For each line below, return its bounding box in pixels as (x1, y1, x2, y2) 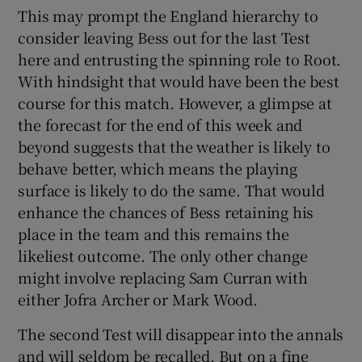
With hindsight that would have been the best (18, 69, 339, 91)
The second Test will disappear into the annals (18, 322, 344, 344)
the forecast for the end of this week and (18, 113, 303, 135)
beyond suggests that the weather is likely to (18, 135, 330, 157)
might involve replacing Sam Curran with (18, 266, 308, 288)
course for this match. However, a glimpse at (18, 91, 332, 113)
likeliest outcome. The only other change (18, 244, 308, 266)
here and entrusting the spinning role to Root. (18, 48, 342, 69)
